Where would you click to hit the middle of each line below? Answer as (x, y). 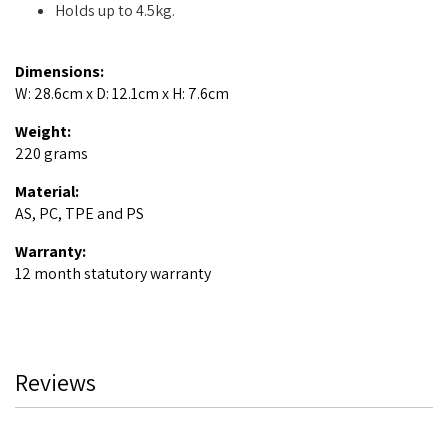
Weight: (43, 131)
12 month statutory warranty (113, 273)
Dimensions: (59, 71)
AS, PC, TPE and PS (79, 213)
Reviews (55, 381)
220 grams (51, 153)
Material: (47, 191)
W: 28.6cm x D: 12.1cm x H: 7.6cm (122, 93)
